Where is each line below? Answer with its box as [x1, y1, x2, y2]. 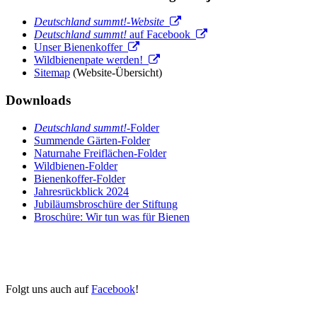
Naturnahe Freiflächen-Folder [34, 146, 166, 159]
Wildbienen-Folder [34, 159, 117, 172]
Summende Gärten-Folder [34, 134, 150, 146]
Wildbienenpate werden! [34, 54, 149, 67]
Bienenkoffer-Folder [34, 172, 125, 185]
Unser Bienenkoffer [34, 41, 128, 54]
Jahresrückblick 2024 [34, 185, 129, 197]
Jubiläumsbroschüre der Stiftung [34, 197, 178, 210]
